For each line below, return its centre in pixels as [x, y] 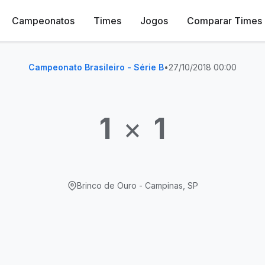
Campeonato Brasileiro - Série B [96, 67]
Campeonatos [43, 20]
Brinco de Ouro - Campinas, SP [137, 185]
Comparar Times [224, 20]
